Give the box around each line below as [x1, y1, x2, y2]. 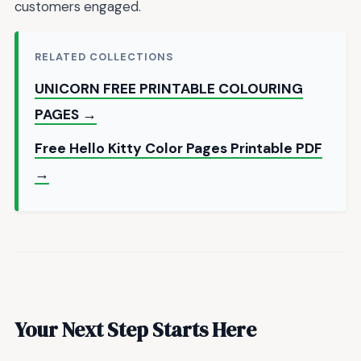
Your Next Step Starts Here [15, 316, 256, 344]
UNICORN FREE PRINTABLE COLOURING [35, 79, 303, 98]
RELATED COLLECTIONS [35, 49, 174, 64]
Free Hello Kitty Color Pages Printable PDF [35, 139, 322, 157]
